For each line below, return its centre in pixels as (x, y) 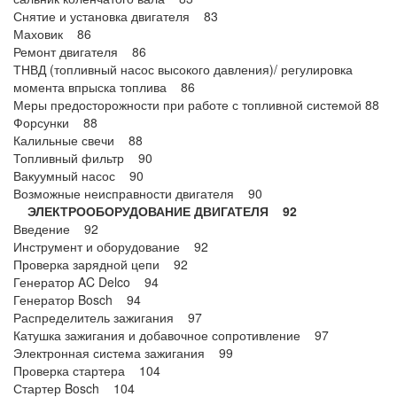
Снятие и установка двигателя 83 (116, 16)
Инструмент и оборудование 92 (111, 246)
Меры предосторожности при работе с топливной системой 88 (196, 105)
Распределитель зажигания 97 (108, 317)
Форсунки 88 (55, 122)
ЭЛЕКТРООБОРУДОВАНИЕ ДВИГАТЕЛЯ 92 (155, 211)
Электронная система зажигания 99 (123, 353)
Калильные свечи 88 (78, 140)
